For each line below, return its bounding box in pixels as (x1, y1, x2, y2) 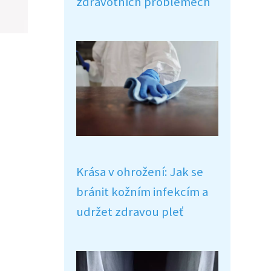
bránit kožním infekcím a (76, 184, 208, 200)
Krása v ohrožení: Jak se (76, 164, 203, 180)
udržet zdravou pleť (76, 204, 183, 220)
